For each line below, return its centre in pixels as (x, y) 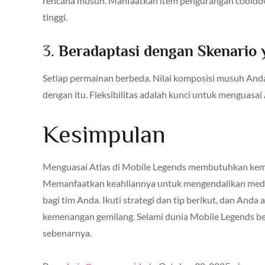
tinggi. (55, 17)
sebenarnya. (67, 232)
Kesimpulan (104, 134)
